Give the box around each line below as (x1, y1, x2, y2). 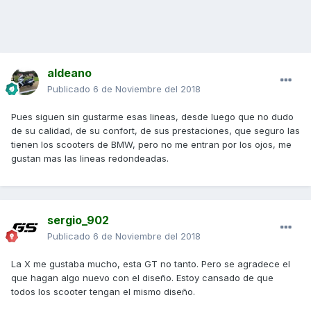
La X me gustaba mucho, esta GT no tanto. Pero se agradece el (11, 258, 290, 270)
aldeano (47, 66, 92, 81)
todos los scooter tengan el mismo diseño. (11, 286, 195, 298)
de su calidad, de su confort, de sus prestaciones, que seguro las (11, 125, 300, 137)
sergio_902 (47, 213, 109, 228)
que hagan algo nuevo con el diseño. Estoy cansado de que (11, 272, 274, 284)
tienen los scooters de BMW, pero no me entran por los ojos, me (11, 139, 292, 151)
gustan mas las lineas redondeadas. (11, 153, 169, 165)
